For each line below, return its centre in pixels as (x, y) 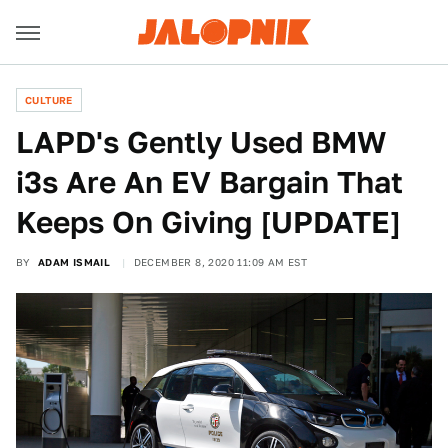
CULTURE (49, 100)
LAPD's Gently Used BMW (201, 142)
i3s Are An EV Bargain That (209, 182)
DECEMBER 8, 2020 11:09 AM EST (220, 262)
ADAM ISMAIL (74, 262)
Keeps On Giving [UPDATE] (208, 222)
